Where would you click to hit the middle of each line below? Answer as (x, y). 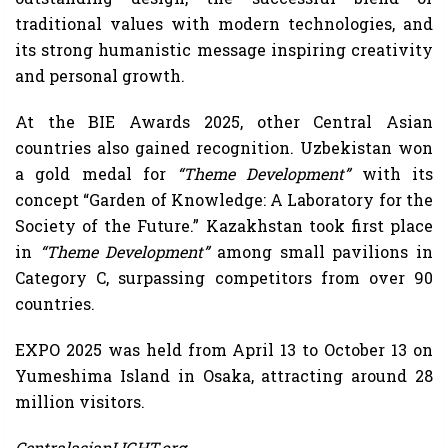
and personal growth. (100, 75)
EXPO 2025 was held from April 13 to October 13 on (224, 349)
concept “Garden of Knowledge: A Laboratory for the (224, 199)
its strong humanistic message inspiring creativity (224, 49)
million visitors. (80, 401)
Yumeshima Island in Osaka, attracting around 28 (224, 375)
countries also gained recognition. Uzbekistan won (224, 147)
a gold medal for (96, 173)
